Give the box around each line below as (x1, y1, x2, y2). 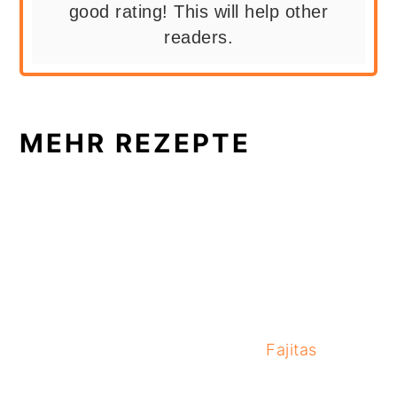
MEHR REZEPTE (19, 127, 252, 159)
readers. (164, 27, 233, 47)
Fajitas (266, 339, 317, 359)
